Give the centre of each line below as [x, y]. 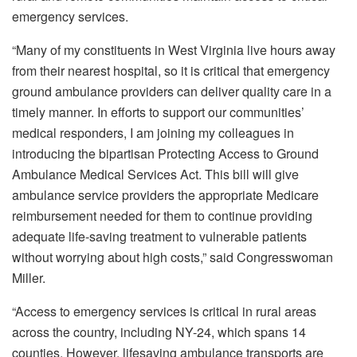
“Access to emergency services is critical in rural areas [164, 311]
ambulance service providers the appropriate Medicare [165, 194]
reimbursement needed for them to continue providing [162, 215]
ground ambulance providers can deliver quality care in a [172, 91]
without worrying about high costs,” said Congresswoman [173, 257]
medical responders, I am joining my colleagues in [153, 132]
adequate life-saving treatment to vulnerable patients [159, 236]
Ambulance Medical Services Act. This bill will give [155, 174]
